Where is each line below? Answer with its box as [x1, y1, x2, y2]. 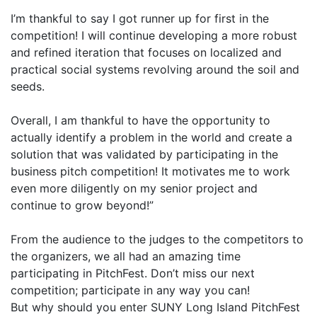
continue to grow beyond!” [11, 198, 157, 212]
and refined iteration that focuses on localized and [11, 45, 282, 59]
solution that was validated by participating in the [11, 147, 278, 161]
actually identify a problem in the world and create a [11, 130, 292, 144]
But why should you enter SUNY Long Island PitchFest [11, 300, 300, 314]
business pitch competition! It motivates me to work [11, 164, 290, 178]
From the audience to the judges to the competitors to [11, 232, 304, 246]
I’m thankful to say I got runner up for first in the [11, 11, 269, 25]
